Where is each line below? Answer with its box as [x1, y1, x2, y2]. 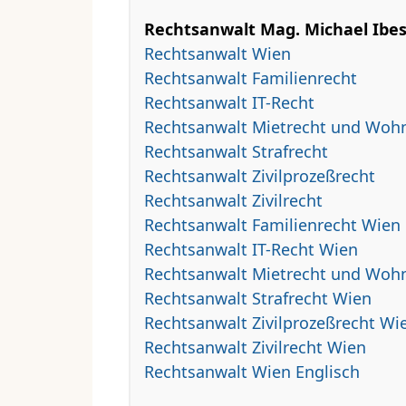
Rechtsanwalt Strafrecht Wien [144, 286, 372, 309]
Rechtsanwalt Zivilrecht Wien [144, 335, 366, 358]
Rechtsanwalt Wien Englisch [144, 360, 360, 382]
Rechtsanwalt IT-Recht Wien [144, 237, 358, 260]
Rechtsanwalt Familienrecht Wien [144, 213, 401, 236]
